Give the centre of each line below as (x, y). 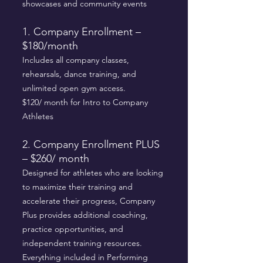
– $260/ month (56, 159)
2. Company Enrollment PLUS (91, 144)
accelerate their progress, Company (89, 201)
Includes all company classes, (76, 60)
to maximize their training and (77, 187)
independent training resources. (82, 243)
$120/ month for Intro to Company (85, 102)
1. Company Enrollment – (82, 32)
